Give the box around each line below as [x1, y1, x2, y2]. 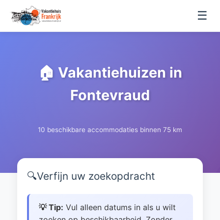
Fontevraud [70, 86, 150, 104]
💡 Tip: [39, 202, 63, 212]
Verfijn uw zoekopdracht [37, 170, 155, 182]
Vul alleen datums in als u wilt [63, 202, 176, 212]
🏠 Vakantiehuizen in [38, 64, 182, 81]
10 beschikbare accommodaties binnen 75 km [38, 126, 182, 134]
